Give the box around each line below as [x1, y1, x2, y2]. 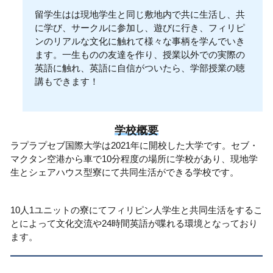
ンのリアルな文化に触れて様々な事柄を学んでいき [34, 35, 245, 46]
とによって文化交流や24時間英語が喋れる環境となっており [10, 218, 258, 229]
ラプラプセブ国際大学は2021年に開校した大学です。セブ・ [10, 140, 258, 151]
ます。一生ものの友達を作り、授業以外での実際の [34, 49, 245, 60]
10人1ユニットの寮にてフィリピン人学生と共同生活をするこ [10, 204, 263, 215]
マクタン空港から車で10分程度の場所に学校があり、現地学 [10, 153, 258, 164]
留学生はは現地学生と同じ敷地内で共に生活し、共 [34, 9, 245, 19]
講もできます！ [34, 76, 99, 87]
